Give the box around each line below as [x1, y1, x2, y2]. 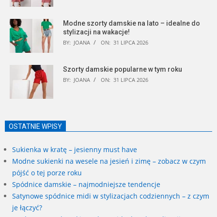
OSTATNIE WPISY [9, 122, 62, 130]
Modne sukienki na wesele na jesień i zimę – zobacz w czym [12, 156, 206, 166]
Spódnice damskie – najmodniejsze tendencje [12, 179, 160, 189]
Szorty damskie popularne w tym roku [63, 65, 182, 73]
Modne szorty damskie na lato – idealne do [63, 19, 200, 27]
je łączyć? [12, 202, 42, 212]
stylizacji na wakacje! [63, 28, 130, 36]
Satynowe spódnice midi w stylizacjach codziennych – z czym [12, 191, 209, 201]
